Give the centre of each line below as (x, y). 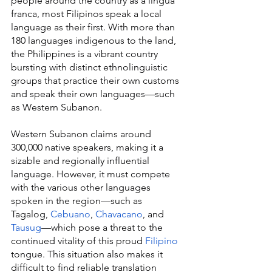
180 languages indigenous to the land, (95, 41)
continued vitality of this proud (78, 241)
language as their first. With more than (94, 27)
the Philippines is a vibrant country (86, 54)
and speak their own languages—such (94, 94)
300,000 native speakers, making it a (88, 148)
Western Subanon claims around (82, 134)
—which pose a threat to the (103, 228)
